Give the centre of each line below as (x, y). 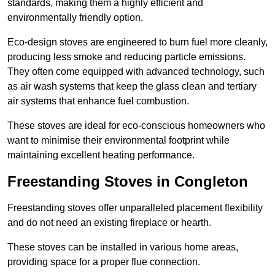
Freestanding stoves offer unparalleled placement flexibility (135, 208)
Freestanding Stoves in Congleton (128, 182)
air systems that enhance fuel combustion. (99, 101)
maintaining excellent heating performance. (101, 155)
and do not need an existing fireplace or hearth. (110, 223)
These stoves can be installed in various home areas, (123, 247)
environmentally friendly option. (76, 18)
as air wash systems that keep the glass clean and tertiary (132, 87)
